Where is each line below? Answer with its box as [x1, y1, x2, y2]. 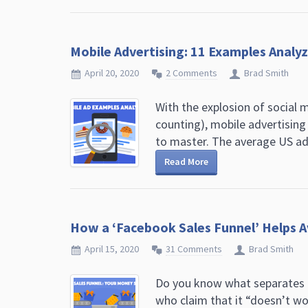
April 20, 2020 [85, 67, 139, 79]
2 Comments [166, 67, 217, 79]
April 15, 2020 [85, 243, 139, 255]
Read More [164, 155, 208, 168]
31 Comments [166, 243, 222, 255]
